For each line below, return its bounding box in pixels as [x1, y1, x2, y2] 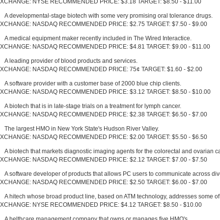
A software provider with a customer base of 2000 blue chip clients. [4, 80, 181, 87]
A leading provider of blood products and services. [4, 57, 137, 64]
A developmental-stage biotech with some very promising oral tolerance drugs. [4, 12, 213, 19]
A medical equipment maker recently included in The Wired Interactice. [4, 34, 192, 42]
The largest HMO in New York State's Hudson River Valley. [4, 125, 159, 132]
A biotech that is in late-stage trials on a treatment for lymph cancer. [4, 102, 181, 110]
